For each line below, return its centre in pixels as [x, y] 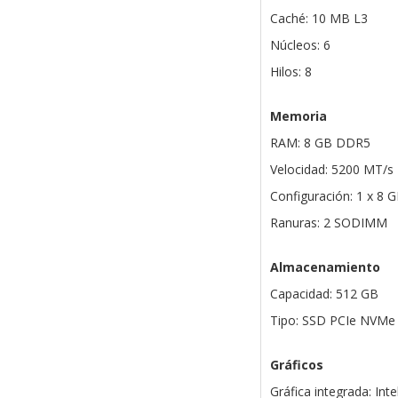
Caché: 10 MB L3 [318, 19]
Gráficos [296, 365]
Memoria [298, 116]
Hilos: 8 [291, 72]
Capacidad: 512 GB [324, 294]
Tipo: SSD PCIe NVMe [332, 321]
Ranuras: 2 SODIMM [328, 223]
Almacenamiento [325, 267]
